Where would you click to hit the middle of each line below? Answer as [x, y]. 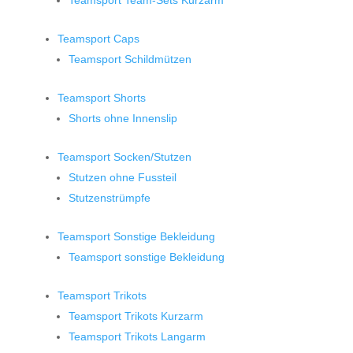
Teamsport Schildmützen [130, 59]
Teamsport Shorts [101, 98]
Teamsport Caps [98, 39]
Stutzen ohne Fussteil [122, 177]
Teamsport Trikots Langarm [137, 336]
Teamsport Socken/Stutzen [124, 157]
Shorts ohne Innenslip [123, 118]
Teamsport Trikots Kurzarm [136, 316]
